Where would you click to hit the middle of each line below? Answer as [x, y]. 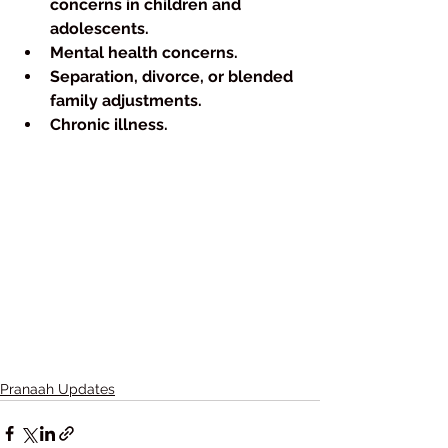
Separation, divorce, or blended [173, 77]
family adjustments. [126, 101]
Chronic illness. [109, 125]
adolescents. [99, 29]
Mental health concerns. [144, 53]
